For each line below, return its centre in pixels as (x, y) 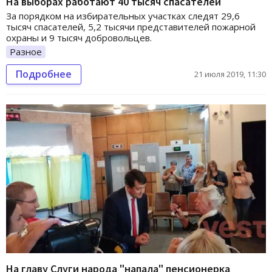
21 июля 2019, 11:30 (230, 74)
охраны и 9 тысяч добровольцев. (79, 37)
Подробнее (44, 74)
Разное (26, 51)
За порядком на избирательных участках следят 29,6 (123, 15)
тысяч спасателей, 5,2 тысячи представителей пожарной (131, 26)
